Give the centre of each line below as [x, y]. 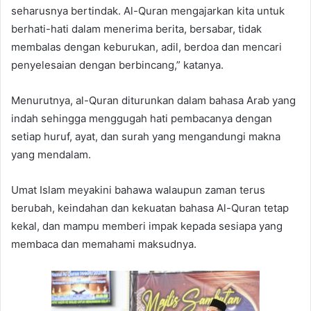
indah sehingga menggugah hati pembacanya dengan [142, 118]
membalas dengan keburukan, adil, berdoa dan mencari [146, 47]
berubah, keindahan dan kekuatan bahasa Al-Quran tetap [150, 208]
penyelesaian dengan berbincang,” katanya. [117, 65]
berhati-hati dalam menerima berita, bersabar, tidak [136, 28]
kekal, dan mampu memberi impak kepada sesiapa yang [147, 226]
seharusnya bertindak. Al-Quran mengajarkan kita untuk [148, 10]
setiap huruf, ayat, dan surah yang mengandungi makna [146, 136]
